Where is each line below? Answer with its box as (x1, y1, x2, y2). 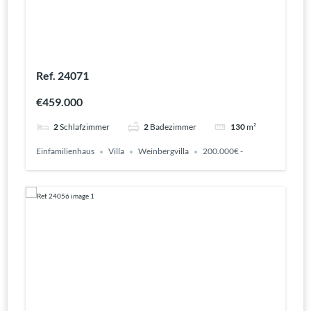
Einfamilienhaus (35, 146, 94, 157)
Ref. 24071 (35, 68, 89, 82)
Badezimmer (149, 121, 196, 133)
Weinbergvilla (137, 146, 189, 157)
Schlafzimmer (59, 121, 110, 133)
